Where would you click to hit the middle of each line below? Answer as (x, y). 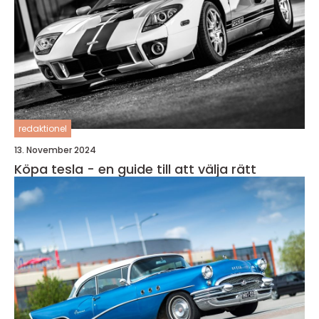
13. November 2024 (55, 150)
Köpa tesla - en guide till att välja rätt (135, 169)
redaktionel (43, 129)
